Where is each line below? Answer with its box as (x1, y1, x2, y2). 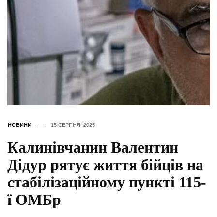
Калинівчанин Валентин (7, 139, 178, 156)
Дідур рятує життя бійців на (7, 156, 203, 174)
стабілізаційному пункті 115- (7, 173, 206, 191)
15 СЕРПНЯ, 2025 (51, 122, 95, 128)
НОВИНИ (8, 122, 31, 128)
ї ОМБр (7, 191, 61, 209)
